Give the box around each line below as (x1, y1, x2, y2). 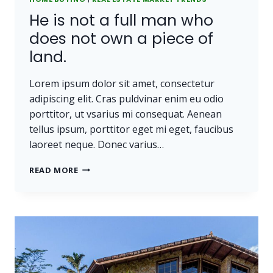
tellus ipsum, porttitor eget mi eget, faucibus (29, 122, 233, 136)
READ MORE (29, 164, 79, 175)
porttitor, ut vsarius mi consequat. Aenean (29, 107, 222, 121)
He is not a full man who (29, 9, 213, 31)
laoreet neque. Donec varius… (29, 137, 164, 151)
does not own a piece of (29, 27, 213, 49)
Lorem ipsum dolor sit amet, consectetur (29, 76, 214, 90)
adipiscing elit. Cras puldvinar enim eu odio (29, 91, 224, 105)
